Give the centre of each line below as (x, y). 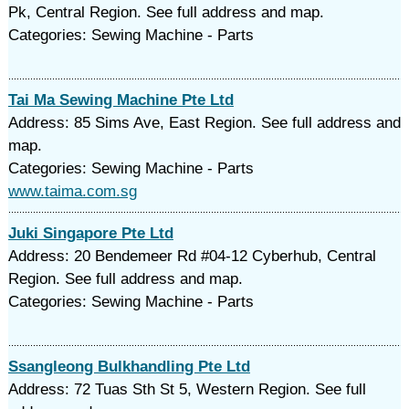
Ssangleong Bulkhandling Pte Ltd (129, 367)
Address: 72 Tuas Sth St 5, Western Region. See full (187, 389)
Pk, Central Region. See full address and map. (166, 12)
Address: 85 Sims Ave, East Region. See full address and (204, 123)
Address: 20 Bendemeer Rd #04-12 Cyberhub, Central (192, 256)
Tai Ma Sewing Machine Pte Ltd (121, 100)
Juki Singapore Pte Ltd (90, 233)
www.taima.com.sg (72, 191)
